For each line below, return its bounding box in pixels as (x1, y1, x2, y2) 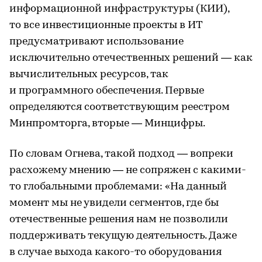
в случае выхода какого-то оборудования (9, 246, 222, 258)
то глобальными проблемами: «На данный (9, 181, 227, 192)
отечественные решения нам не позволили (9, 213, 228, 225)
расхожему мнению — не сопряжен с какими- (9, 164, 246, 176)
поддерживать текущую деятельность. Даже (9, 230, 237, 242)
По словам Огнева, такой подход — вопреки (9, 148, 233, 160)
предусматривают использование (9, 36, 184, 47)
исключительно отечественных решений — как (9, 52, 253, 64)
